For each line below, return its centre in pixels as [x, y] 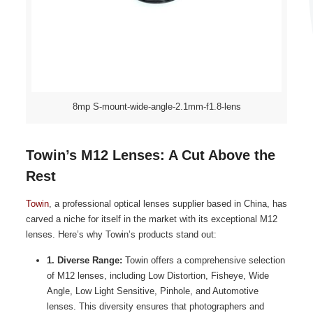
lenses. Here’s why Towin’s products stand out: [121, 234]
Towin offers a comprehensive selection [203, 260]
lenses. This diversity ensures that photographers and [155, 306]
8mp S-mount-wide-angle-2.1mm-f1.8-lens [156, 106]
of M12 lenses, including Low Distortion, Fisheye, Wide [158, 275]
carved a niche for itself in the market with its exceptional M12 [151, 219]
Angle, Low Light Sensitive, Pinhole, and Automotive [152, 291]
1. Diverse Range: [84, 260]
